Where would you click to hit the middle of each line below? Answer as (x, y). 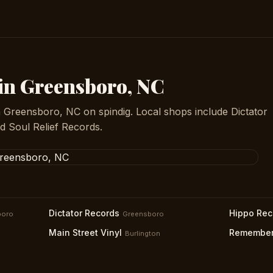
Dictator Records (84, 213)
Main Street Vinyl (85, 232)
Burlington (143, 233)
